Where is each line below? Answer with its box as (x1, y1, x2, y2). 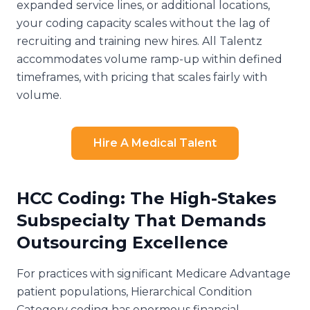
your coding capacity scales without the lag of (17, 16, 270, 30)
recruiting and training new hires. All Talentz (17, 34, 262, 48)
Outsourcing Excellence (17, 232, 228, 253)
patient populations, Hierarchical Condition (17, 284, 252, 298)
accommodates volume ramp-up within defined (17, 52, 282, 66)
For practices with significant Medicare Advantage (17, 266, 291, 280)
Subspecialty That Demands (17, 210, 266, 230)
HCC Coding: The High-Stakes (17, 188, 276, 208)
